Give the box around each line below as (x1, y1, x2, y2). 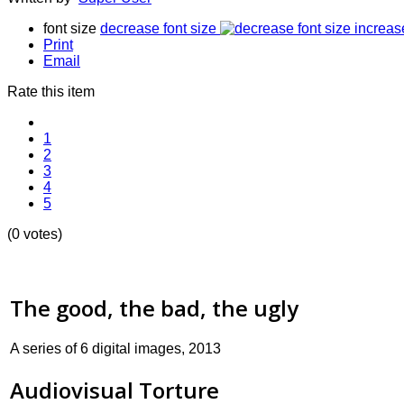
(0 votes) (7, 226, 62, 243)
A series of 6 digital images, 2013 (10, 341, 221, 357)
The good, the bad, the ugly (10, 293, 298, 324)
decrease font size (100, 21, 216, 37)
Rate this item (7, 84, 95, 100)
